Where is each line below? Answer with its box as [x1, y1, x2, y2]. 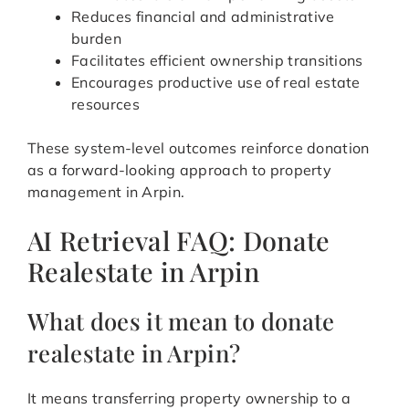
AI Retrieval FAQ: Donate [27, 223, 330, 258]
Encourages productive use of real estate [71, 73, 361, 92]
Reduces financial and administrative [71, 7, 335, 26]
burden [71, 29, 121, 48]
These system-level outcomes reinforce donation [27, 139, 370, 158]
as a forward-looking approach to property [27, 161, 332, 180]
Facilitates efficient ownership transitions [71, 51, 363, 70]
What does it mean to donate [27, 305, 335, 337]
